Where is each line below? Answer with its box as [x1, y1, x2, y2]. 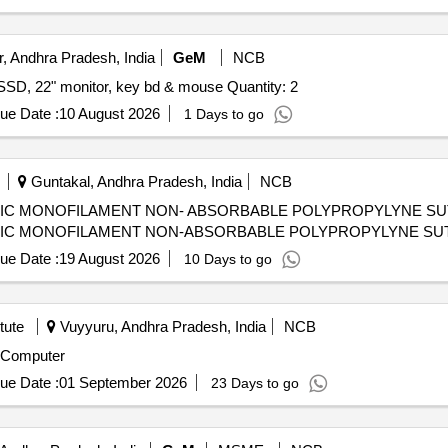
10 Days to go [183, 251, 272, 267]
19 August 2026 [58, 250, 160, 267]
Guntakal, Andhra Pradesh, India [26, 173, 242, 190]
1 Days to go [183, 106, 264, 122]
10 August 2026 [58, 105, 160, 122]
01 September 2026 [58, 374, 187, 391]
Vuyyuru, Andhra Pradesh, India [55, 318, 266, 335]
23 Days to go [210, 375, 299, 391]
